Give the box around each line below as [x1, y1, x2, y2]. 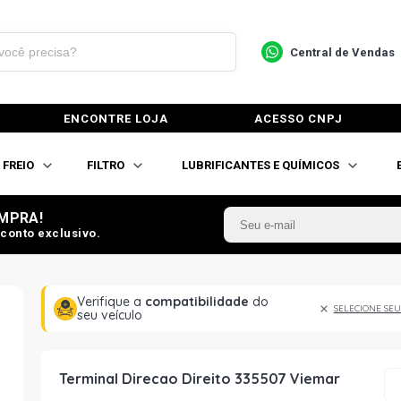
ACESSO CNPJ [254, 111, 343, 125]
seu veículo [77, 307, 143, 323]
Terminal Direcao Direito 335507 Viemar [59, 370, 340, 388]
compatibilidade [145, 294, 250, 310]
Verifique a [77, 294, 146, 310]
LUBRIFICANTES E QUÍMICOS [182, 158, 339, 172]
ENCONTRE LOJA [64, 111, 168, 125]
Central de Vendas [289, 45, 395, 59]
